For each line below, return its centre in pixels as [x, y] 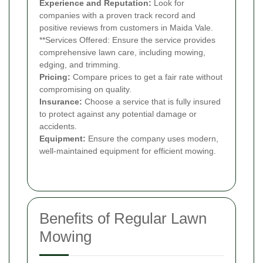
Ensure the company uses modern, [152, 139]
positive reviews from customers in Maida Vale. [126, 28]
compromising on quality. [85, 90]
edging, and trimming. [80, 65]
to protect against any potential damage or [118, 114]
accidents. [58, 127]
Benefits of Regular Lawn [123, 219]
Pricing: [55, 77]
